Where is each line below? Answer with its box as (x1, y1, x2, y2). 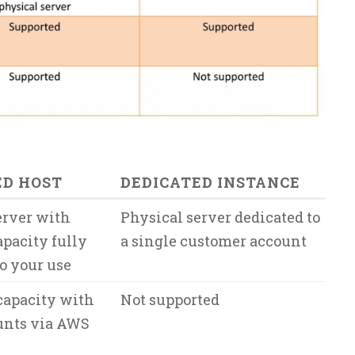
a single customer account (120, 231, 307, 250)
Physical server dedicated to (120, 208, 320, 227)
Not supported (120, 290, 219, 309)
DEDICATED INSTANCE (120, 173, 300, 192)
